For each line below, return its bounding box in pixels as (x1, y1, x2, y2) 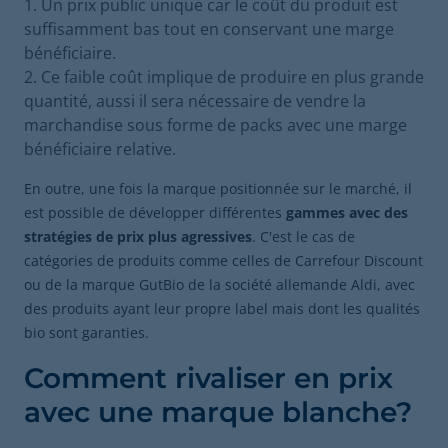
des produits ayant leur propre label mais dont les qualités (24, 299, 420, 318)
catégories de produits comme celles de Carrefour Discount (24, 251, 423, 270)
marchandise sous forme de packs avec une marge (24, 114, 407, 136)
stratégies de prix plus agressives (24, 227, 252, 246)
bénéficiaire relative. (24, 138, 176, 160)
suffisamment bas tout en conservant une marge (24, 18, 394, 40)
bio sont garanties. (24, 323, 149, 342)
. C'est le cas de (252, 227, 355, 246)
